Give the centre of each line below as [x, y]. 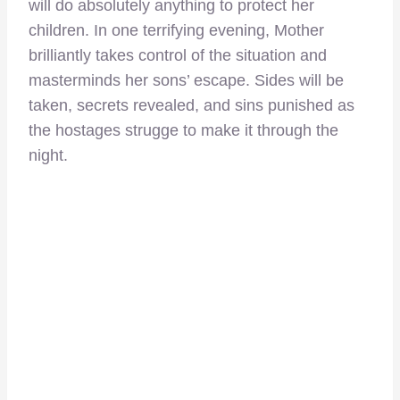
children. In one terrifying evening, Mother [176, 30]
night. [48, 155]
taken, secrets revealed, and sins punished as [192, 105]
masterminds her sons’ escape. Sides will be [186, 80]
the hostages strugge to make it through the [183, 130]
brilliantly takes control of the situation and [178, 55]
